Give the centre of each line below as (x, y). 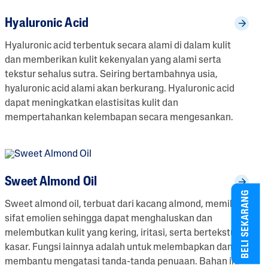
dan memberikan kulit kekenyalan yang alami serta (113, 60)
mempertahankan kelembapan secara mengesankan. (119, 118)
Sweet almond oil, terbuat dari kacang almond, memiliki (124, 204)
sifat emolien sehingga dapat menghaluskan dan (109, 219)
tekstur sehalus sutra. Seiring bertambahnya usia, (112, 74)
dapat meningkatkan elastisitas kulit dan (92, 103)
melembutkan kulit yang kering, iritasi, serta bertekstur (122, 233)
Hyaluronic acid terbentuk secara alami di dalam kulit (118, 46)
